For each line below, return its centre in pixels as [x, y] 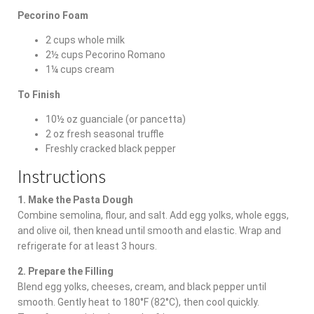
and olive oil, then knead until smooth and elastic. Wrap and [149, 230]
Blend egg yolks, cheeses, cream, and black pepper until [142, 286]
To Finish [39, 94]
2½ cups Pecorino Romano [105, 54]
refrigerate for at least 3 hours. [87, 246]
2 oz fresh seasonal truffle [105, 134]
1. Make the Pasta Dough [75, 199]
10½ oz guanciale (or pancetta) [116, 119]
